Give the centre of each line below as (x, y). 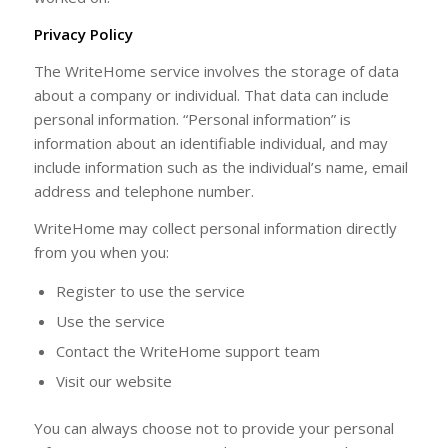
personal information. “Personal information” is (192, 118)
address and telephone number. (143, 190)
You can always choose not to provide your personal (213, 428)
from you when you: (101, 251)
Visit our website (113, 381)
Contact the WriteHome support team (187, 351)
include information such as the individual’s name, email (220, 166)
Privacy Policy (83, 34)
